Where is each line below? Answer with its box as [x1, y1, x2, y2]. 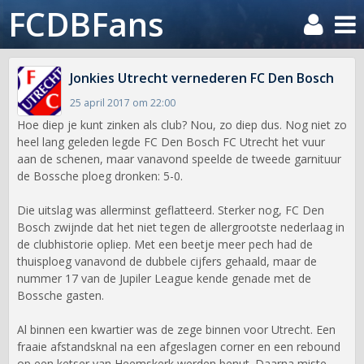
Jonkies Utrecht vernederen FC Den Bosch [69, 69, 334, 87]
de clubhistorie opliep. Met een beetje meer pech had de [17, 236, 313, 252]
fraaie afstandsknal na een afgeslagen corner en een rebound [17, 339, 340, 354]
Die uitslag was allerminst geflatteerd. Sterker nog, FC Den [17, 202, 324, 218]
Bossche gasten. [17, 288, 104, 303]
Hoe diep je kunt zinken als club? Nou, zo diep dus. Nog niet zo [17, 117, 347, 132]
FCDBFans [8, 2, 164, 46]
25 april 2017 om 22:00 [69, 96, 175, 110]
